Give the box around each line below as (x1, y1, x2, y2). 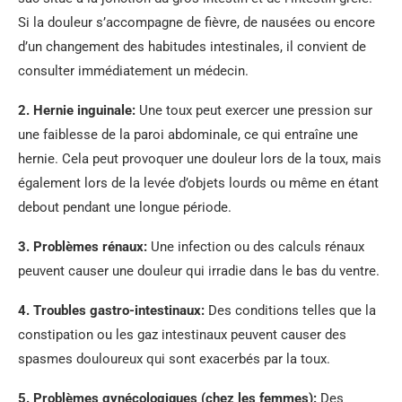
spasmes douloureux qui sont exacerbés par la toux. (18, 351, 330, 367)
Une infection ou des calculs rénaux (147, 239, 364, 255)
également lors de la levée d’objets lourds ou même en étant (18, 175, 379, 191)
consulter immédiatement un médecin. (18, 63, 249, 79)
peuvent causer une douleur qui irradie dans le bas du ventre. (18, 263, 380, 279)
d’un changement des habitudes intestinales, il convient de (18, 39, 366, 55)
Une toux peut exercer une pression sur (135, 102, 372, 118)
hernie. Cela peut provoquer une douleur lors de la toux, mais (18, 151, 381, 167)
